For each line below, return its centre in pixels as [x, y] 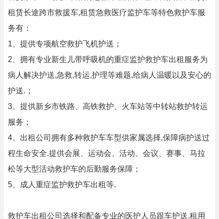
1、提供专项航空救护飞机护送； [65, 44]
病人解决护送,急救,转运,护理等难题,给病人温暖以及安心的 [109, 75]
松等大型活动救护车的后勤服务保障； [74, 169]
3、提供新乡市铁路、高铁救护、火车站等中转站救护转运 [108, 106]
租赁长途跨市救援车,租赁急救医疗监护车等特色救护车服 [107, 12]
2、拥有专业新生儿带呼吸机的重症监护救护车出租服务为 [108, 59]
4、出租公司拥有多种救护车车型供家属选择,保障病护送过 [109, 138]
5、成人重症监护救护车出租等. [62, 185]
